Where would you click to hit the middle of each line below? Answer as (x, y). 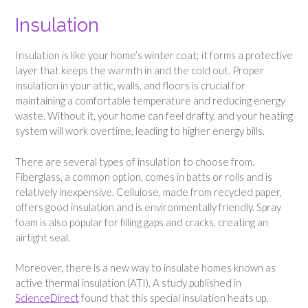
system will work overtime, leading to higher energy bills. (140, 131)
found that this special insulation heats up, (174, 298)
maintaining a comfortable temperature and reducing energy (150, 100)
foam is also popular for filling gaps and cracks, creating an (142, 222)
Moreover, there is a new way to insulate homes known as (145, 267)
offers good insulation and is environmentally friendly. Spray (148, 207)
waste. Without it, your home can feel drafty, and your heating (154, 115)
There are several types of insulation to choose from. (135, 161)
